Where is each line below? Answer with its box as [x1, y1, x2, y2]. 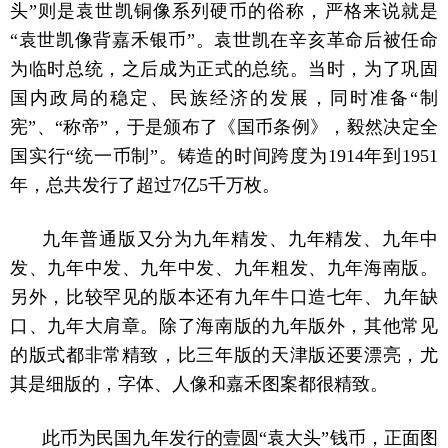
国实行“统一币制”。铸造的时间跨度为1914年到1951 [10, 146, 438, 167]
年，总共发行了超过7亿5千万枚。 [10, 175, 280, 196]
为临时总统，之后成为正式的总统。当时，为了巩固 [10, 59, 438, 80]
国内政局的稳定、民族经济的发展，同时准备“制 [10, 88, 438, 109]
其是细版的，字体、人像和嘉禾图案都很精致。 [10, 374, 388, 395]
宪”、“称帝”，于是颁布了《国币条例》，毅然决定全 [10, 117, 438, 138]
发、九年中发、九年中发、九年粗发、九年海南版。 [10, 258, 438, 279]
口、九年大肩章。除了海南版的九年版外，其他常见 [10, 316, 438, 337]
